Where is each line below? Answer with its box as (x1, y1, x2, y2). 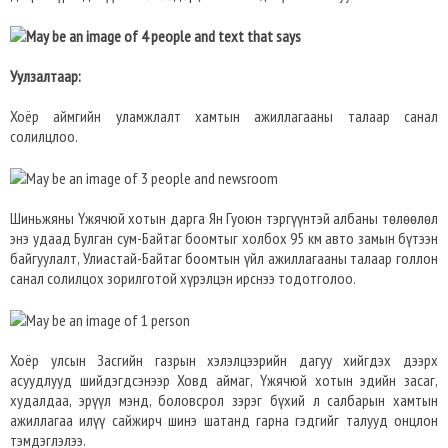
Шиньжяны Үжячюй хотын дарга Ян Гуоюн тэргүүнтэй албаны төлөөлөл (10, 208, 438, 228)
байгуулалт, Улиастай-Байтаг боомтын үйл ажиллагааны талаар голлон (10, 248, 438, 268)
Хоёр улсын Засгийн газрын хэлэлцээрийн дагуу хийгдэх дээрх (10, 350, 438, 370)
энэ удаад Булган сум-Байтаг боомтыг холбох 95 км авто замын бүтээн (10, 228, 438, 248)
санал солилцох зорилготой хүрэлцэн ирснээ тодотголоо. (10, 268, 356, 288)
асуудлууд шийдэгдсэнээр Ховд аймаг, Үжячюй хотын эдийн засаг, (10, 370, 438, 390)
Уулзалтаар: (10, 66, 81, 86)
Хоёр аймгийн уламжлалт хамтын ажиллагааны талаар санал (10, 106, 438, 126)
